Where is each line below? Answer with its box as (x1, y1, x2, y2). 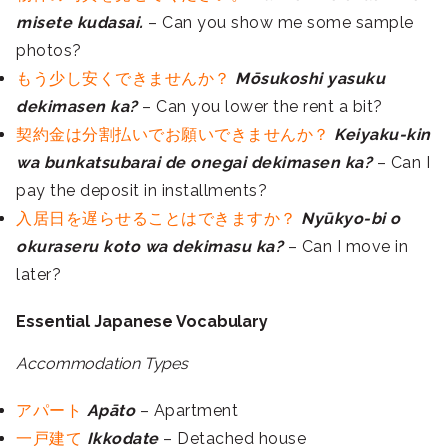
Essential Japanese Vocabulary (16, 312, 269, 332)
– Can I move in (283, 237, 408, 257)
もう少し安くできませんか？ (16, 69, 231, 89)
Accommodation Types (16, 354, 189, 374)
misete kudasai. (16, 13, 148, 33)
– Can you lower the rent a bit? (137, 97, 383, 117)
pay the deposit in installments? (16, 181, 267, 201)
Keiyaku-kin (334, 125, 431, 145)
